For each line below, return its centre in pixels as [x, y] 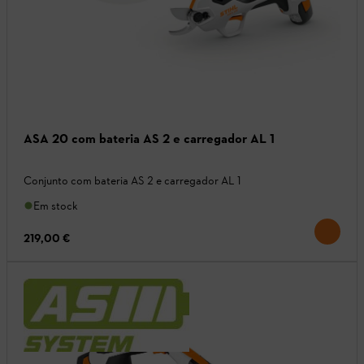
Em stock [56, 206]
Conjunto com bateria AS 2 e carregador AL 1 [132, 180]
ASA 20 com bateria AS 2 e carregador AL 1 [149, 138]
